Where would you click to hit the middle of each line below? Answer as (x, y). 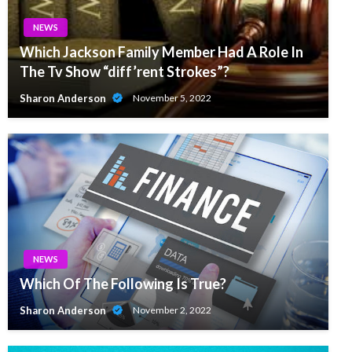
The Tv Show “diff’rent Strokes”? (125, 71)
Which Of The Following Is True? (123, 283)
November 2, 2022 (172, 310)
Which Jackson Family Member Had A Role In (161, 51)
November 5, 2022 (172, 98)
